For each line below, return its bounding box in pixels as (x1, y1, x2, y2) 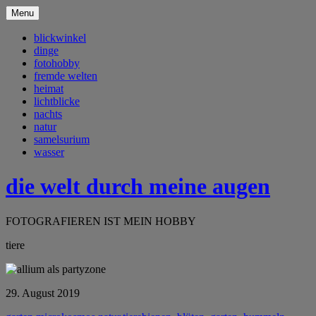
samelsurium (34, 133, 90, 145)
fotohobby (34, 57, 80, 69)
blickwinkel (34, 32, 86, 44)
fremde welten (34, 70, 97, 82)
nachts (34, 108, 62, 120)
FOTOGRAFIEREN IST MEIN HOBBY (6, 214, 196, 227)
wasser (34, 146, 64, 158)
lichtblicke (34, 95, 80, 107)
